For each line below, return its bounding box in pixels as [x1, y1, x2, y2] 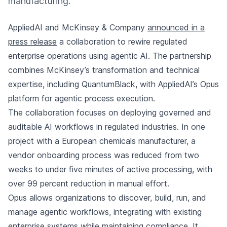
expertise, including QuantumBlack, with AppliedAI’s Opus [8, 79, 219, 89]
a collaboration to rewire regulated [57, 36, 187, 47]
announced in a [147, 22, 205, 32]
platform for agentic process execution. [8, 93, 155, 103]
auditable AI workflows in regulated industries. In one [8, 122, 205, 132]
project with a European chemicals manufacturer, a [8, 136, 196, 146]
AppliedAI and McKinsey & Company [8, 22, 147, 32]
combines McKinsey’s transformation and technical [8, 65, 200, 75]
